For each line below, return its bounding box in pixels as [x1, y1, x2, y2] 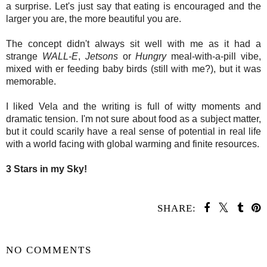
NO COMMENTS [6, 244, 92, 256]
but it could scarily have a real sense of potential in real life [6, 126, 261, 136]
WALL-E [42, 51, 78, 61]
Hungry [135, 51, 167, 61]
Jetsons [85, 51, 118, 61]
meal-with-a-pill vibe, [166, 51, 262, 61]
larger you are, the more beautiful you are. [6, 13, 184, 24]
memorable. [6, 76, 56, 86]
